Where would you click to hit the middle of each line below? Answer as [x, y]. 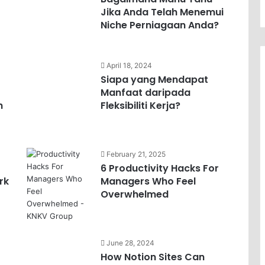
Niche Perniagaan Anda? [159, 25]
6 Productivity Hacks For [159, 168]
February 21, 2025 [136, 154]
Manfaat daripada [145, 93]
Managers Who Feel [148, 181]
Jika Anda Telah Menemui [162, 12]
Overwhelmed [134, 194]
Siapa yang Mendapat [154, 80]
